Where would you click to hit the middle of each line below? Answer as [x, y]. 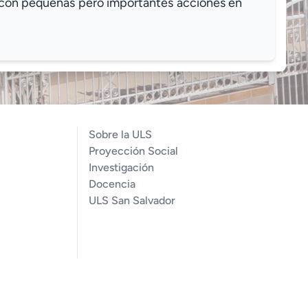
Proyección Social [133, 151]
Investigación [121, 168]
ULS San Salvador [132, 201]
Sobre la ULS [120, 135]
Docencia [112, 184]
